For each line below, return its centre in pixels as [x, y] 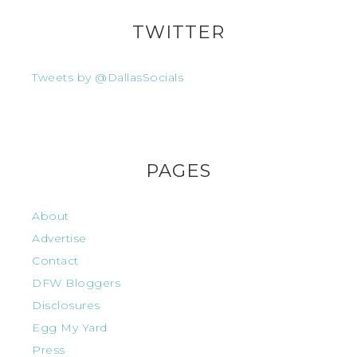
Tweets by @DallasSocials [108, 78]
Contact [55, 261]
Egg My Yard [70, 328]
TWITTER [178, 32]
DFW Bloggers [76, 283]
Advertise [59, 239]
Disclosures [66, 306]
